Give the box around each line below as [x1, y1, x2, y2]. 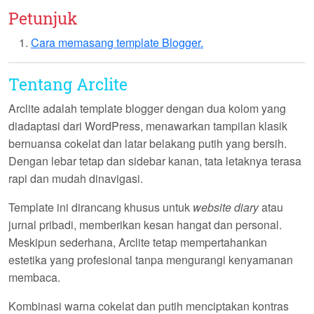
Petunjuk [8, 7, 77, 29]
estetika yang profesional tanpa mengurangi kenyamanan [8, 252, 293, 268]
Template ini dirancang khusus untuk [8, 199, 193, 216]
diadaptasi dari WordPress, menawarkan [8, 118, 213, 135]
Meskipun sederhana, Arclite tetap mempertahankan [8, 234, 267, 251]
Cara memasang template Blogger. [31, 34, 203, 51]
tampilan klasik [213, 118, 287, 135]
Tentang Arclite [8, 73, 128, 95]
